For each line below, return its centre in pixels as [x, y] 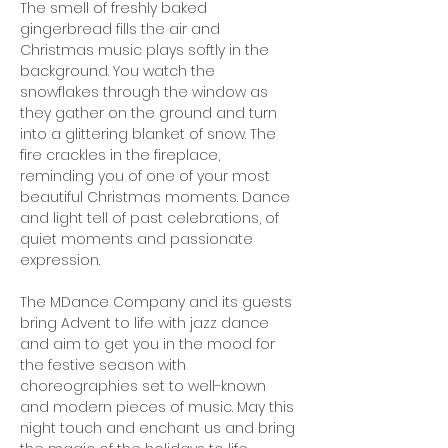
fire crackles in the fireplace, [122, 155]
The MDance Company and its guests [158, 302]
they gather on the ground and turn [150, 113]
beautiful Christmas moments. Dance [157, 197]
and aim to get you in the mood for [149, 344]
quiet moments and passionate [138, 239]
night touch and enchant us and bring [159, 428]
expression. [60, 260]
